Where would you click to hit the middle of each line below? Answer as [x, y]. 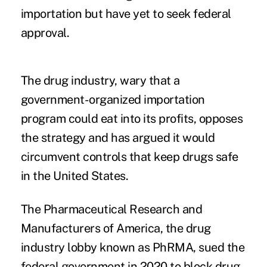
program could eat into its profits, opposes [132, 119]
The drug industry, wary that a [100, 81]
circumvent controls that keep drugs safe [129, 157]
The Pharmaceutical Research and [111, 209]
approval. [45, 33]
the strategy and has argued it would [118, 138]
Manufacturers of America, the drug [116, 229]
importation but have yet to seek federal [126, 14]
